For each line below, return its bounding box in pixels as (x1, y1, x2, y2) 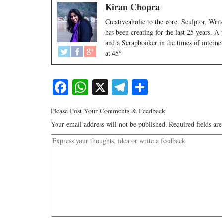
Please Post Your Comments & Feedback (51, 106, 165, 116)
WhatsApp (88, 76, 156, 98)
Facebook (68, 76, 129, 98)
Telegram (128, 76, 187, 98)
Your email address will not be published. (51, 119, 167, 129)
